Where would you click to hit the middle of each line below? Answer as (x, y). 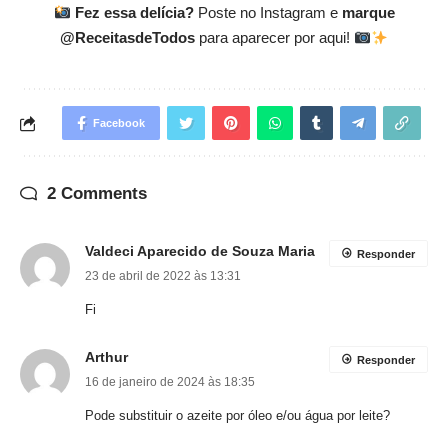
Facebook (119, 123)
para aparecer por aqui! (274, 38)
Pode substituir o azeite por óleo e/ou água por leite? (237, 416)
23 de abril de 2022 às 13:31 (163, 276)
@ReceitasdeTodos (127, 38)
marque (368, 13)
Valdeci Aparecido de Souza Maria (200, 252)
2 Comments (97, 194)
